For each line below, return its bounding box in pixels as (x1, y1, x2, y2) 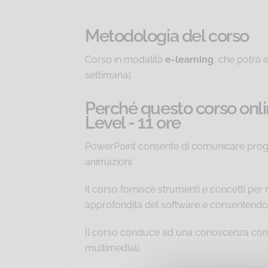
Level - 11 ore (85, 112, 181, 133)
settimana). (85, 69, 132, 81)
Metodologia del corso (85, 26, 249, 47)
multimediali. (85, 242, 141, 254)
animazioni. (85, 156, 133, 168)
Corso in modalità (85, 54, 165, 66)
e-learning (165, 54, 214, 66)
